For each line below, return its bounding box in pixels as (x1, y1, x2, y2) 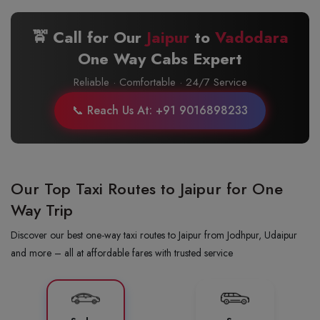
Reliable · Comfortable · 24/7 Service (73, 74, 247, 91)
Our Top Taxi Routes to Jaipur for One (11, 177, 283, 201)
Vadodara (214, 26, 289, 49)
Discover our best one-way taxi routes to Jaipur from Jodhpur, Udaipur (11, 228, 297, 243)
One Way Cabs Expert (78, 47, 242, 71)
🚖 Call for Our (31, 26, 146, 49)
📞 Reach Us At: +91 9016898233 (72, 102, 248, 119)
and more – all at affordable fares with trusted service (11, 246, 233, 261)
